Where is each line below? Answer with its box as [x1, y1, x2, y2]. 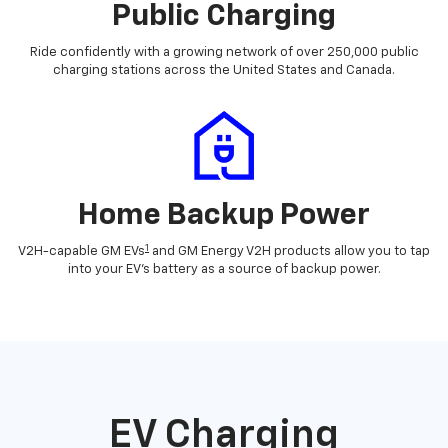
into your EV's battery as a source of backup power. [67, 263, 381, 277]
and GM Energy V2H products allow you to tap [149, 245, 430, 259]
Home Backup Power [78, 201, 370, 232]
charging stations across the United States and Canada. [53, 64, 395, 78]
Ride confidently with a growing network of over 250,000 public [29, 46, 419, 60]
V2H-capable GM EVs [18, 245, 145, 259]
